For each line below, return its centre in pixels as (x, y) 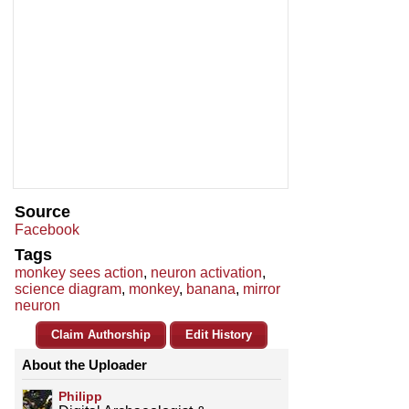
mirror (262, 289)
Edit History (219, 335)
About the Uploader (84, 365)
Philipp (80, 397)
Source (42, 212)
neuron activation (206, 273)
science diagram (68, 289)
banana (211, 289)
